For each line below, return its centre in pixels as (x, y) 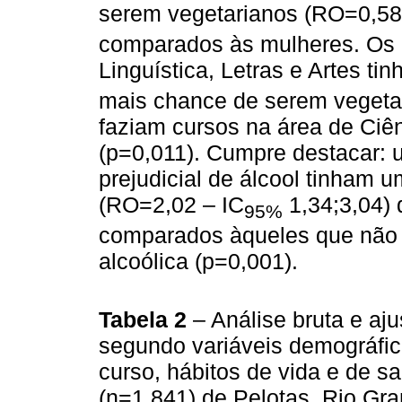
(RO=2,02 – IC (171, 205)
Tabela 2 (146, 320)
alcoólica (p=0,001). (198, 262)
